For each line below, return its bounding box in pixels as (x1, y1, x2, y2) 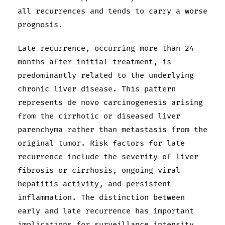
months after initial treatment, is (18, 57, 171, 67)
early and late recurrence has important (18, 206, 194, 216)
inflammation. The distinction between (18, 193, 185, 203)
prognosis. (18, 20, 63, 30)
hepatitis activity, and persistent (18, 179, 171, 189)
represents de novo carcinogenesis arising (18, 98, 203, 108)
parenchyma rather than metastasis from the (18, 125, 207, 135)
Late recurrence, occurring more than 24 (18, 44, 194, 54)
